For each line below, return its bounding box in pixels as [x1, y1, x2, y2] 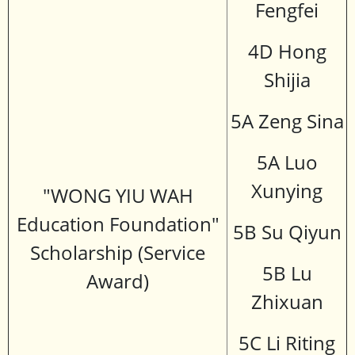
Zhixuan [250, 288, 323, 315]
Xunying [251, 177, 323, 204]
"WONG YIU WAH [42, 182, 193, 209]
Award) [86, 268, 149, 295]
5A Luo [256, 149, 318, 176]
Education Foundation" [16, 211, 219, 238]
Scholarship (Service [30, 239, 205, 266]
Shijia [263, 67, 311, 94]
